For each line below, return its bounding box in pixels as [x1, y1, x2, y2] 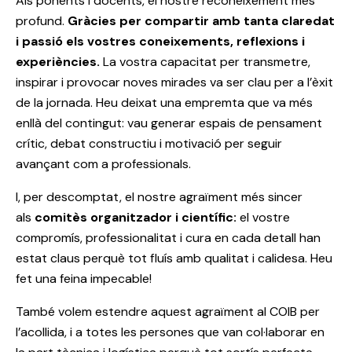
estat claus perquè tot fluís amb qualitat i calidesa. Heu [16, 250, 332, 267]
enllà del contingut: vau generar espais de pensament [16, 115, 322, 132]
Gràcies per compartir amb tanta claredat [68, 13, 335, 30]
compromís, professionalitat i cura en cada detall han [16, 229, 321, 247]
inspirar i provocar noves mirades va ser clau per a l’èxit [16, 74, 333, 91]
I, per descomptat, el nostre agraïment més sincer [16, 189, 302, 206]
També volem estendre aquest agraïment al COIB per [16, 303, 320, 321]
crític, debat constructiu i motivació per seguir [16, 135, 282, 152]
